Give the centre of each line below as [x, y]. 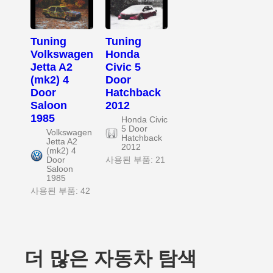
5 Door [134, 129]
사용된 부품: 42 [60, 191]
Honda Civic [144, 119]
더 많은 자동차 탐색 [111, 258]
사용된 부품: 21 [135, 160]
